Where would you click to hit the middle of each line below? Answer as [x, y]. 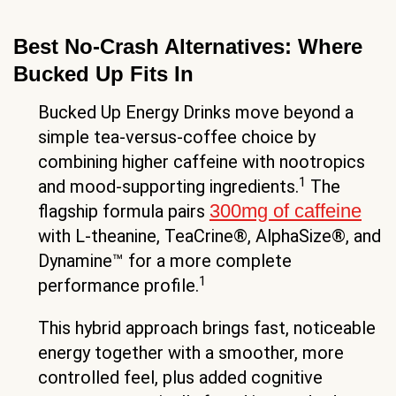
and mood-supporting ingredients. [168, 187]
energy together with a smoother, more [191, 353]
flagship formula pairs [124, 212]
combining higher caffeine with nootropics [202, 162]
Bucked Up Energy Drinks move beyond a [196, 113]
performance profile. [118, 286]
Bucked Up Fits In [103, 74]
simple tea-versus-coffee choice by [177, 137]
